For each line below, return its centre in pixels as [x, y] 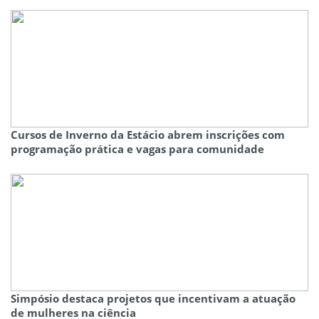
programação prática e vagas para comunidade [137, 148]
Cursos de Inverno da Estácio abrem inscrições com [148, 134]
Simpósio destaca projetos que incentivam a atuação [153, 298]
